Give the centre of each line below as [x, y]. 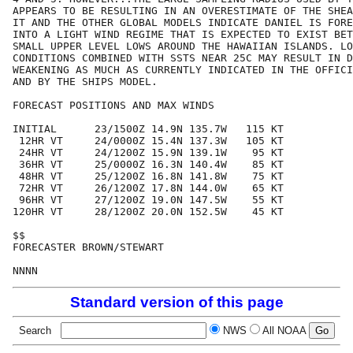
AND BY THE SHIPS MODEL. [85, 82]
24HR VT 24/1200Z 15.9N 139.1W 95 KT [148, 153]
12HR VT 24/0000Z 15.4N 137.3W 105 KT [148, 141]
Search [38, 331]
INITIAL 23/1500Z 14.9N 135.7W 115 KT [148, 129]
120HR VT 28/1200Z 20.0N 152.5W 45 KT [148, 212]
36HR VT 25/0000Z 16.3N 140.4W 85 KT [148, 165]
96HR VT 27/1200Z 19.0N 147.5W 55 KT [148, 200]
